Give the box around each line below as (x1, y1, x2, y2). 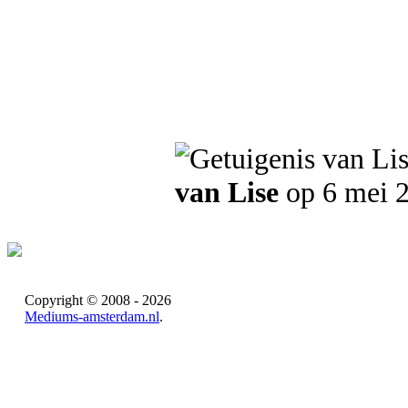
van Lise (175, 176, 279, 209)
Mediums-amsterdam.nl (25, 309, 159, 324)
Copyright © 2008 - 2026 (25, 292, 171, 308)
